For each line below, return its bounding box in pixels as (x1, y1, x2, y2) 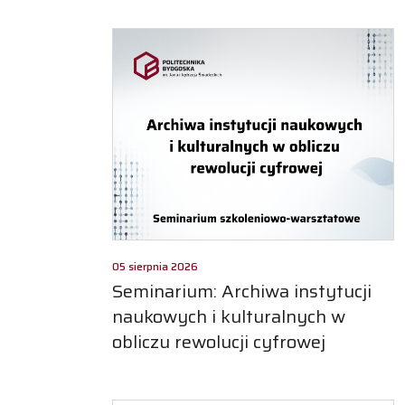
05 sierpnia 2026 (112, 257, 198, 275)
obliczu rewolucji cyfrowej (112, 326, 325, 356)
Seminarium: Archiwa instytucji (112, 276, 372, 306)
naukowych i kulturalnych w (112, 301, 345, 331)
